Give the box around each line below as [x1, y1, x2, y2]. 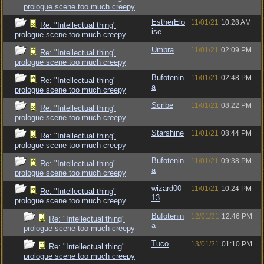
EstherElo [151, 18, 185, 27]
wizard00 [151, 184, 181, 193]
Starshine [151, 128, 184, 137]
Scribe [151, 101, 173, 110]
